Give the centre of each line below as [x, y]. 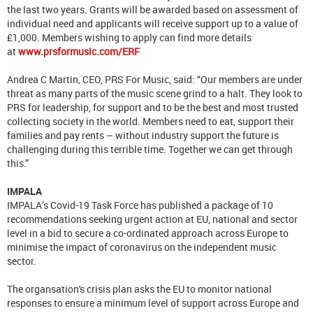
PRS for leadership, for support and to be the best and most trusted [153, 107]
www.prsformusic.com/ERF [79, 51]
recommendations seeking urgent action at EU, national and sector [152, 219]
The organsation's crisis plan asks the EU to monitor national [139, 289]
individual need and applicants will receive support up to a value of [153, 23]
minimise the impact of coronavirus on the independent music [142, 247]
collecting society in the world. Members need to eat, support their [151, 121]
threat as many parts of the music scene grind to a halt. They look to [155, 93]
